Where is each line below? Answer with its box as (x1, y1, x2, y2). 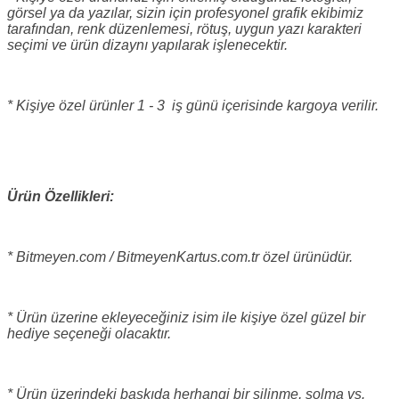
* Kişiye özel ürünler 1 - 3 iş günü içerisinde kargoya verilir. (7, 97, 379, 113)
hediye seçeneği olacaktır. (7, 325, 171, 341)
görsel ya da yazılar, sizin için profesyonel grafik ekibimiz (7, 4, 363, 20)
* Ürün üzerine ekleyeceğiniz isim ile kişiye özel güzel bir (7, 309, 365, 325)
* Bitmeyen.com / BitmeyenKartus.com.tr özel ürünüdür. (7, 248, 353, 265)
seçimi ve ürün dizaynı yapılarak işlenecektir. (7, 37, 288, 53)
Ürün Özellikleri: (7, 188, 114, 204)
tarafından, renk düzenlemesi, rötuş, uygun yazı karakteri (7, 20, 362, 37)
